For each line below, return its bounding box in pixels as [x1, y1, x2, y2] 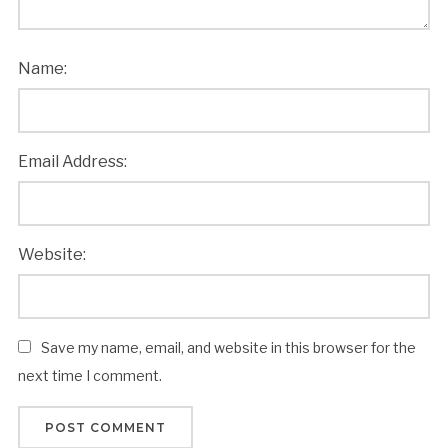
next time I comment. [17, 366, 162, 384]
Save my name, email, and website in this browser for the [40, 338, 416, 356]
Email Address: [17, 151, 127, 171]
